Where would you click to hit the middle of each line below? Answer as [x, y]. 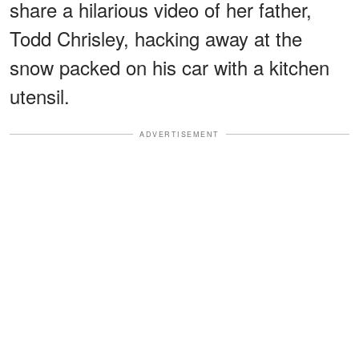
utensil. [40, 95]
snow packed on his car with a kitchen [169, 67]
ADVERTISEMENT [179, 134]
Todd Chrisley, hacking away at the [156, 38]
